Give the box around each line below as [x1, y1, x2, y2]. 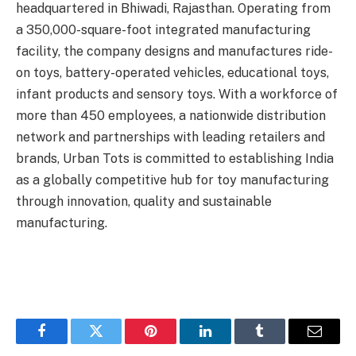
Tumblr [258, 335, 301, 350]
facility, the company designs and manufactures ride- [16, 44, 333, 60]
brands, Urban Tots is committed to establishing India [16, 151, 334, 167]
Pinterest [149, 335, 200, 350]
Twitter [95, 335, 137, 350]
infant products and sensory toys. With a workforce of [16, 87, 338, 103]
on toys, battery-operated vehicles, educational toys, [16, 65, 329, 81]
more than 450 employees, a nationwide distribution [16, 108, 326, 124]
